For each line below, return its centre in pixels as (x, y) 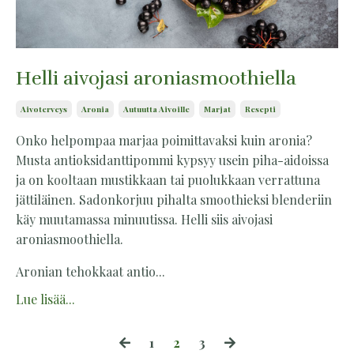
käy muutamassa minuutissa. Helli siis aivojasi (144, 219)
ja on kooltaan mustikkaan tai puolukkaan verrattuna (168, 180)
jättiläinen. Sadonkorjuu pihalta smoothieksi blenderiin (174, 200)
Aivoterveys (44, 109)
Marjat (217, 109)
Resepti (260, 109)
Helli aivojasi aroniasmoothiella (156, 78)
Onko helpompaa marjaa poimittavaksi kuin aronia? (164, 140)
